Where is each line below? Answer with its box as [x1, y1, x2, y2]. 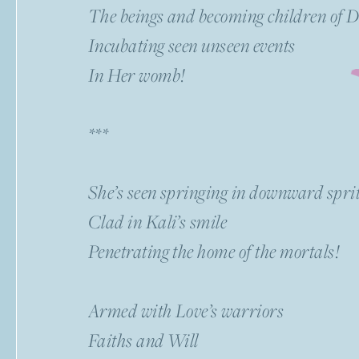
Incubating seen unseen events [87, 32, 296, 58]
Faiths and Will [87, 327, 199, 353]
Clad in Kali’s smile [87, 208, 228, 234]
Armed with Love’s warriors [87, 297, 284, 323]
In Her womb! [87, 62, 186, 87]
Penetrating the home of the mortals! [87, 238, 341, 264]
